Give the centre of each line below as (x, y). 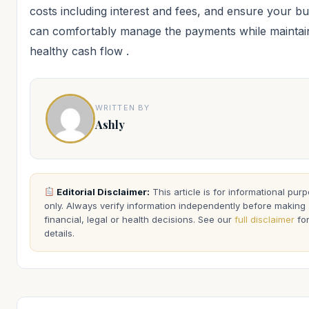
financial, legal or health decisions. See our (139, 219)
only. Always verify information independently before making (175, 205)
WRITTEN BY (122, 107)
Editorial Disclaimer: (102, 191)
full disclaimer (265, 219)
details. (59, 233)
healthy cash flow (78, 51)
